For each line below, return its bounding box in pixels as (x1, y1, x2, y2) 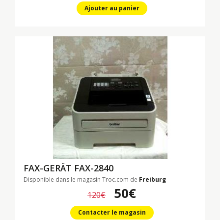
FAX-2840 (74, 162, 113, 174)
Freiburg (139, 175, 166, 184)
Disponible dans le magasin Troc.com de (24, 175, 139, 184)
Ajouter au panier (84, 4, 139, 12)
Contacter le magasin (78, 208, 146, 217)
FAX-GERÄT (24, 162, 74, 174)
